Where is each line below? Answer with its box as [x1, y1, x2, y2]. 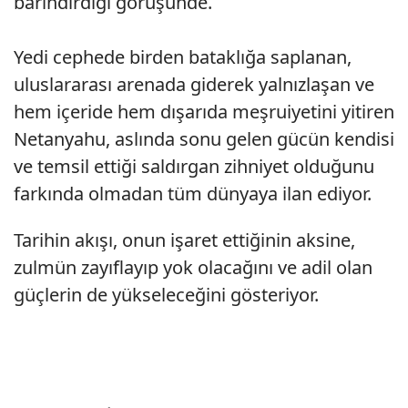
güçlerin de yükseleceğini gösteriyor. [14, 282, 319, 308]
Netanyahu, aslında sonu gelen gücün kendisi [14, 127, 394, 152]
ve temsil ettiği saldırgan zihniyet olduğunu [14, 154, 374, 179]
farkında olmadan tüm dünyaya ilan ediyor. [14, 181, 376, 207]
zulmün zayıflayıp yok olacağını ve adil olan [14, 255, 372, 280]
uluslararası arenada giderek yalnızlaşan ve [14, 72, 374, 97]
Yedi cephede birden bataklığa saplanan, [14, 45, 352, 70]
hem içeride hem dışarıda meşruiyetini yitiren [14, 99, 394, 125]
